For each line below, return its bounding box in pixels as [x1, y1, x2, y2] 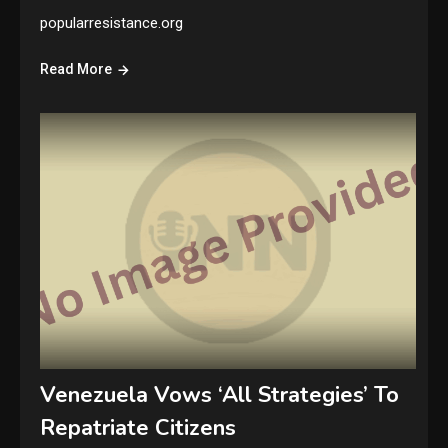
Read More [40, 61, 113, 78]
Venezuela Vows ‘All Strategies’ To [40, 380, 400, 411]
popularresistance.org [40, 14, 184, 33]
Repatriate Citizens [40, 413, 237, 444]
